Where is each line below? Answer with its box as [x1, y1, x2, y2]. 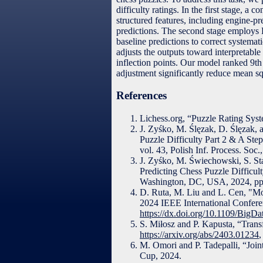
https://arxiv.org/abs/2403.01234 [140, 230, 259, 240]
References [116, 89, 167, 102]
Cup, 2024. [140, 251, 181, 261]
